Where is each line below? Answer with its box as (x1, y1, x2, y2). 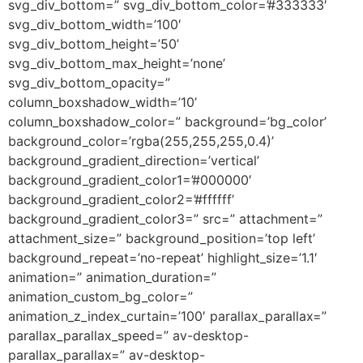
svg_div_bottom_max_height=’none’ (8, 54, 225, 71)
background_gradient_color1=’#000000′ (8, 171, 252, 188)
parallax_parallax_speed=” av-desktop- (8, 327, 249, 344)
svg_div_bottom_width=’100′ (8, 15, 181, 32)
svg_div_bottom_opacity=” (8, 74, 170, 91)
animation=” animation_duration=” (8, 268, 216, 285)
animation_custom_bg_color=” (8, 288, 193, 305)
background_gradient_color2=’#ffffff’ (8, 190, 234, 207)
